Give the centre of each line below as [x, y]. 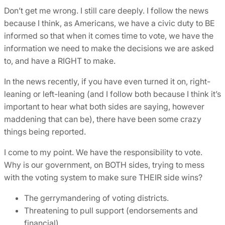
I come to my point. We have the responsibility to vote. [103, 152]
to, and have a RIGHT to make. [60, 61]
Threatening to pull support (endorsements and [111, 211]
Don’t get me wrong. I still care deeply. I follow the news [106, 11]
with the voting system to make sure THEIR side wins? [103, 178]
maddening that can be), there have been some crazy [103, 119]
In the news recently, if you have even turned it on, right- [107, 82]
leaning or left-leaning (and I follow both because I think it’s [113, 94]
